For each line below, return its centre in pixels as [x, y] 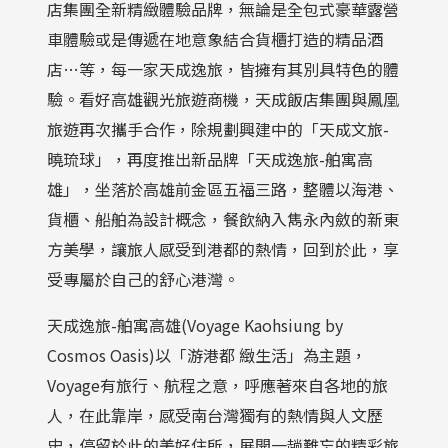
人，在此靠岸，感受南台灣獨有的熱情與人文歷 [215, 414]
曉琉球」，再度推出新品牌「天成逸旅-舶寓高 [210, 158]
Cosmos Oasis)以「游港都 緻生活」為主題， [207, 354]
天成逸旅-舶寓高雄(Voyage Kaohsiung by [195, 324]
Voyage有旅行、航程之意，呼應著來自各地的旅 [218, 384]
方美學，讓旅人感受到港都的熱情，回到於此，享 [223, 248]
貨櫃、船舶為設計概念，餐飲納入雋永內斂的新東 [223, 218]
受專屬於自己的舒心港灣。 [143, 278]
